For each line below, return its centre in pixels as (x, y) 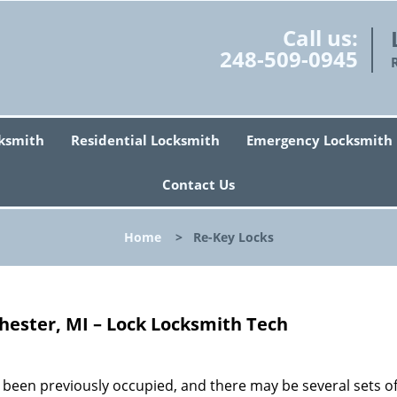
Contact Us (198, 184)
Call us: (320, 38)
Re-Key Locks (233, 237)
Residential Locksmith (145, 140)
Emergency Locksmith (319, 140)
